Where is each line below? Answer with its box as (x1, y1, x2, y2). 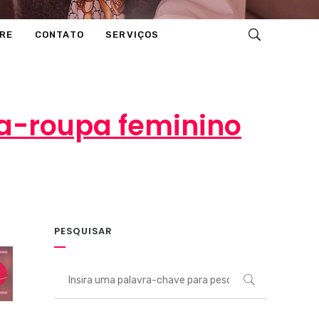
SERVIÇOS (105, 28, 159, 40)
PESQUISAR (54, 224, 113, 238)
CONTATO (34, 28, 85, 40)
